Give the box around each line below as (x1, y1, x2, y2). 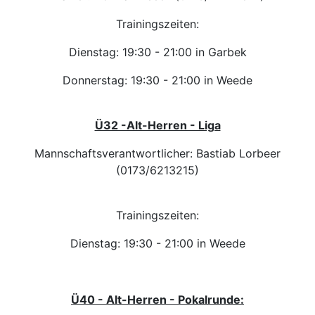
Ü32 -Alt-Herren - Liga (94, 117, 221, 132)
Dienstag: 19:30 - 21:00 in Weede (70, 236, 245, 250)
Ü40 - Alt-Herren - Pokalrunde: (71, 292, 244, 307)
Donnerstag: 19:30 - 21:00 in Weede (63, 72, 252, 87)
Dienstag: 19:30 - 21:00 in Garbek (68, 44, 247, 59)
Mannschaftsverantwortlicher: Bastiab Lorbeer (34, 146, 281, 160)
